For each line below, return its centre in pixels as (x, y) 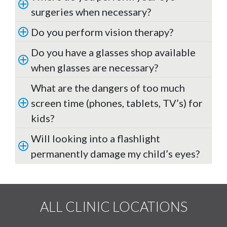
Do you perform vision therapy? (102, 32)
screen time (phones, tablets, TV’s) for (117, 103)
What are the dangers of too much (108, 88)
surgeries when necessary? (91, 12)
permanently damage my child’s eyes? (115, 154)
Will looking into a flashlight (96, 139)
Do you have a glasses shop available (113, 52)
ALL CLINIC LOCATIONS (113, 207)
